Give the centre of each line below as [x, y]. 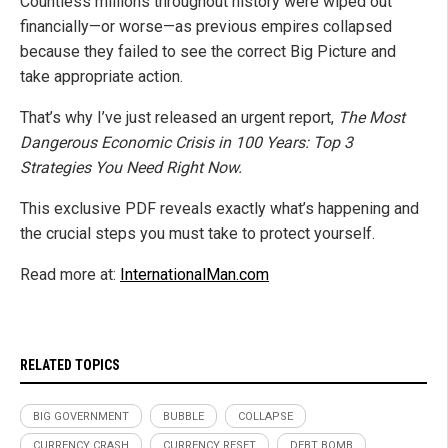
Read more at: [70, 275]
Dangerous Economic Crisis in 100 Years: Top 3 [186, 143]
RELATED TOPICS [70, 365]
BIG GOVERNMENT [81, 417]
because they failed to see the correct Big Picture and [208, 52]
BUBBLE [183, 417]
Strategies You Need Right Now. [131, 168]
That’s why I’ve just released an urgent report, [179, 118]
